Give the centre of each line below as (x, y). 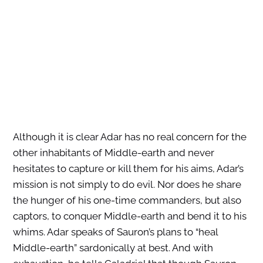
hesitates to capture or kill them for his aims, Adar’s (128, 168)
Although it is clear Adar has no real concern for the (129, 136)
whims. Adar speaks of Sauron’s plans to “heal (115, 232)
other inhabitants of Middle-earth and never (113, 152)
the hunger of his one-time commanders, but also (127, 200)
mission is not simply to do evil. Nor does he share (127, 184)
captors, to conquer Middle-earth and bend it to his (129, 216)
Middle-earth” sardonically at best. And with (113, 247)
